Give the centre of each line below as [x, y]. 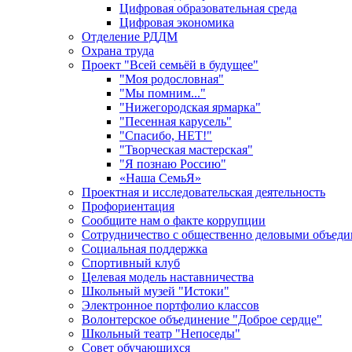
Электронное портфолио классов [170, 305]
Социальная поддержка [145, 248]
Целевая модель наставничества [168, 277]
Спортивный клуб [131, 262]
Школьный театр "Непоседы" [161, 333]
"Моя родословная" [172, 79]
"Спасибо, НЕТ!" [166, 135]
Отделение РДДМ [130, 36]
